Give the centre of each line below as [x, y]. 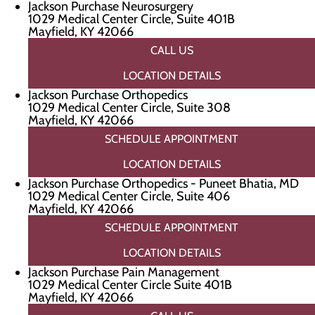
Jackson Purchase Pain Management [124, 272]
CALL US [172, 50]
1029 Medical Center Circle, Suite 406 [129, 196]
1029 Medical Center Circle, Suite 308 [129, 108]
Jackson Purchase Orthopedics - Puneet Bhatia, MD [163, 184]
